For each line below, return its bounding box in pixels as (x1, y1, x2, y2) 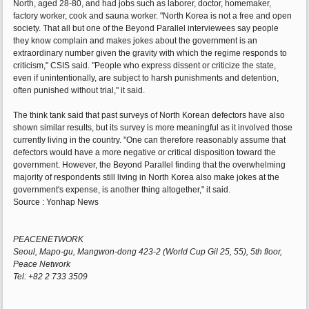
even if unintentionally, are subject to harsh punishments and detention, (13, 73, 279, 83)
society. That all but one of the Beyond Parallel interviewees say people (13, 23, 279, 34)
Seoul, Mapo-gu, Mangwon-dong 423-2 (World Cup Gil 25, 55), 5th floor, (13, 247, 283, 257)
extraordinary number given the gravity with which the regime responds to (13, 48, 288, 59)
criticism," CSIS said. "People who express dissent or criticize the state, (13, 61, 277, 71)
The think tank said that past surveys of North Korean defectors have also (13, 110, 286, 121)
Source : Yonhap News (13, 197, 99, 208)
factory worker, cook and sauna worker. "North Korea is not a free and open (13, 11, 292, 21)
